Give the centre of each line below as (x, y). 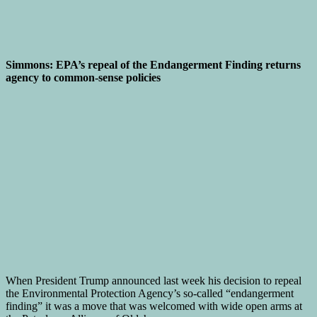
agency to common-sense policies (83, 77)
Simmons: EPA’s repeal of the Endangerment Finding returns (153, 64)
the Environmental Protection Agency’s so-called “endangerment (150, 293)
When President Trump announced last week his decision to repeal (154, 280)
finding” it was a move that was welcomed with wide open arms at (154, 306)
